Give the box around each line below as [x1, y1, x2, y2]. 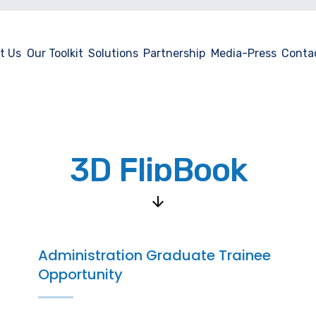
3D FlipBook [69, 151, 247, 190]
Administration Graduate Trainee [38, 245, 271, 265]
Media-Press [210, 47, 276, 60]
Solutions [87, 47, 138, 60]
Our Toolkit [26, 47, 83, 60]
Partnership [143, 47, 206, 60]
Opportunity [38, 265, 123, 284]
